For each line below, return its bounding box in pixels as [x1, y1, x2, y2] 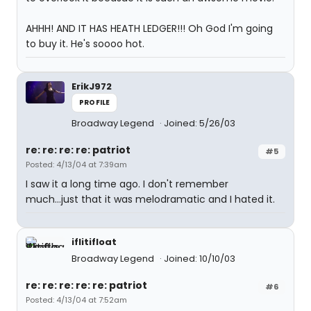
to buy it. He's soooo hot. [26, 37, 144, 51]
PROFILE [79, 97, 110, 108]
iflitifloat [72, 235, 117, 249]
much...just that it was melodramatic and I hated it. [26, 192, 275, 206]
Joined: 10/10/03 [164, 252, 235, 265]
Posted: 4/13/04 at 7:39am [26, 159, 127, 170]
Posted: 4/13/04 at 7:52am [26, 294, 127, 305]
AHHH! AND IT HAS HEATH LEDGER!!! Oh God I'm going [26, 22, 273, 35]
